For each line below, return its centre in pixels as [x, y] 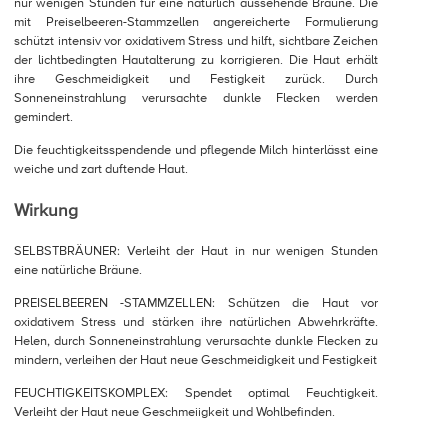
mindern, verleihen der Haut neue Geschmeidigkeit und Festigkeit [195, 359]
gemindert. [43, 116]
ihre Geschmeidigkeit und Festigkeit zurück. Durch [196, 78]
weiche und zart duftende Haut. [101, 168]
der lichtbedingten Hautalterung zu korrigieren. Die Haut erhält [196, 59]
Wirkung [46, 210]
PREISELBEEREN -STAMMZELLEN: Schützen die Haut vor [196, 302]
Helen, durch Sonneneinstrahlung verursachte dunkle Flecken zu [196, 340]
